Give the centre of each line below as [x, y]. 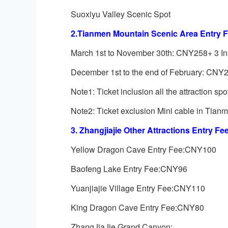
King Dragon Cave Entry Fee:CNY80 [137, 207]
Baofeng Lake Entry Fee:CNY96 [129, 169]
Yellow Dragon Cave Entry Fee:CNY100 [144, 149]
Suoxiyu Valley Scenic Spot [121, 14]
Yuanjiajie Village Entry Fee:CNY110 [138, 188]
